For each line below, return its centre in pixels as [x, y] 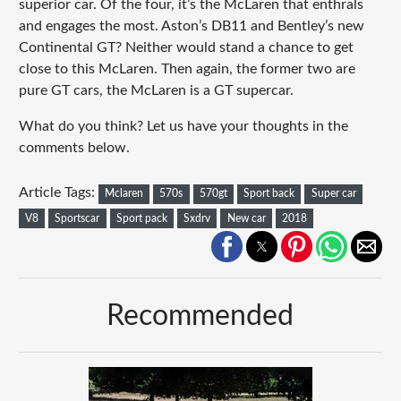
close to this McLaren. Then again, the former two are [187, 69]
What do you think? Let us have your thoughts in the [183, 127]
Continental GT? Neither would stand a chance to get [186, 48]
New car [246, 218]
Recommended [200, 316]
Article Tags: [58, 193]
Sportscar [77, 218]
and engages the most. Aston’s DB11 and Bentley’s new [191, 26]
